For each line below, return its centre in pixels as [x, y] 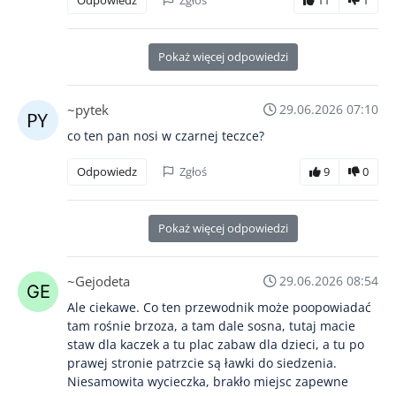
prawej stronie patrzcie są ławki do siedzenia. [202, 363]
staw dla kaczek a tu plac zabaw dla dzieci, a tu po [216, 345]
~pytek [88, 110]
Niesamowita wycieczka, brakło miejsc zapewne [208, 382]
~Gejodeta [99, 282]
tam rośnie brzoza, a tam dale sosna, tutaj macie [211, 326]
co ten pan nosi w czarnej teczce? [166, 136]
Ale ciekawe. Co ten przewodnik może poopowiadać [219, 308]
